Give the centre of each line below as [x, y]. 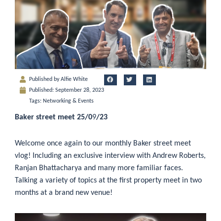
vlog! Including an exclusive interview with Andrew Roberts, [110, 156]
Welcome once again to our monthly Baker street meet [103, 144]
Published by [44, 79]
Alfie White [74, 79]
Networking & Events [68, 101]
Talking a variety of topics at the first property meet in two [108, 181]
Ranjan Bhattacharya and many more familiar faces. [99, 168]
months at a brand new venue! [64, 193]
